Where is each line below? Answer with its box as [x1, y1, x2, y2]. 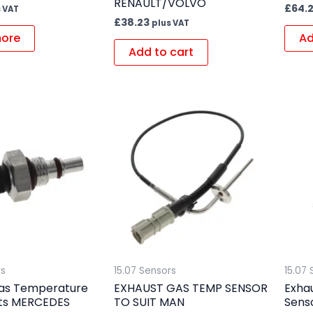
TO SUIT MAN [113, 293, 184, 310]
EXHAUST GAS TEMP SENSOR [113, 279, 268, 296]
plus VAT [151, 17, 189, 29]
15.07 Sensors [113, 264, 176, 278]
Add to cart [128, 44, 194, 61]
